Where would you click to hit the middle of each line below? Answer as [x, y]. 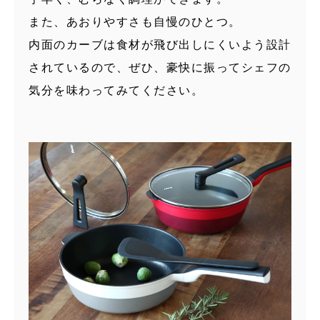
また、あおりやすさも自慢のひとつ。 [135, 22]
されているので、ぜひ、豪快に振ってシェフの [160, 68]
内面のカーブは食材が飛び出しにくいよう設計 [160, 45]
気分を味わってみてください [110, 91]
